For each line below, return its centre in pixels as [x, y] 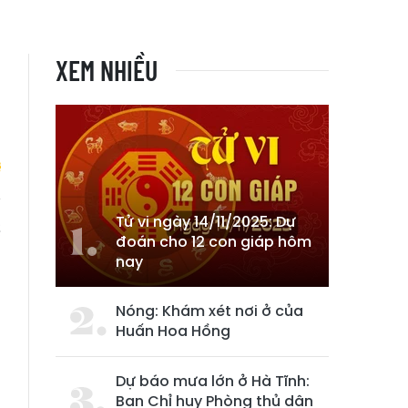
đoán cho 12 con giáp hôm [214, 242]
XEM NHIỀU [107, 70]
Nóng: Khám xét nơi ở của [209, 311]
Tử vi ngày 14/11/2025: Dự [206, 222]
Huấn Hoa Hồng [173, 331]
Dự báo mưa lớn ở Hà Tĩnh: [213, 381]
